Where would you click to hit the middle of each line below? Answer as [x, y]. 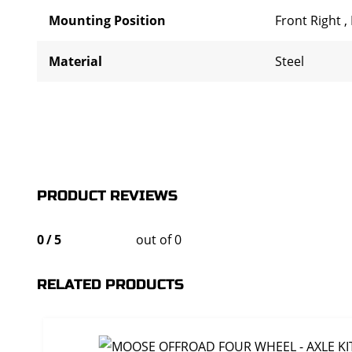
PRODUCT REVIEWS [107, 196]
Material [75, 61]
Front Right [310, 20]
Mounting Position [107, 20]
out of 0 [159, 240]
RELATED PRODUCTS [110, 284]
